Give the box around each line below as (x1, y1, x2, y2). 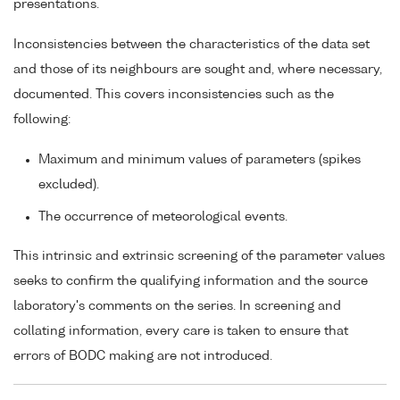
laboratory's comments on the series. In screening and (13, 300, 341, 313)
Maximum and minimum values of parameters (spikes (38, 153, 361, 166)
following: (13, 112, 71, 126)
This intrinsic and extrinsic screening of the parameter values (13, 250, 385, 263)
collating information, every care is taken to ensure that (13, 325, 348, 338)
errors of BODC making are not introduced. (13, 350, 272, 363)
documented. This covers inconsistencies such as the (13, 87, 334, 101)
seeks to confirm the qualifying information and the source (13, 275, 368, 288)
